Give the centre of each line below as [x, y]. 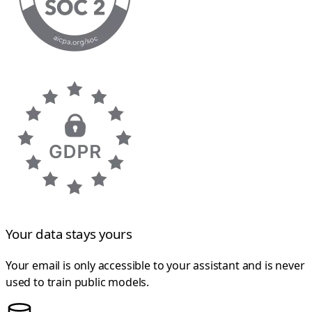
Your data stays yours [69, 233]
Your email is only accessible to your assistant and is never [155, 265]
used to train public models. [78, 282]
